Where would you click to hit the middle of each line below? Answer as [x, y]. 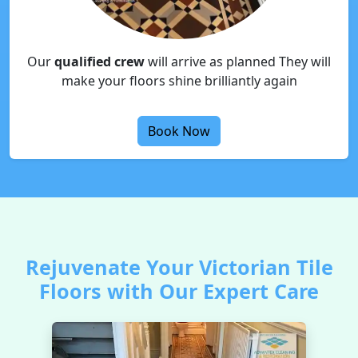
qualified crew [99, 62]
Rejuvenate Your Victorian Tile [179, 267]
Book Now [179, 131]
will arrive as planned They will [238, 62]
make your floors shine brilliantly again [179, 81]
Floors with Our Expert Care [179, 291]
